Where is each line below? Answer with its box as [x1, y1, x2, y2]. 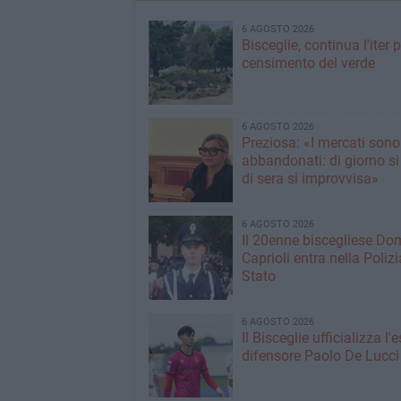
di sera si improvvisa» [241, 170, 379, 187]
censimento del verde [241, 55, 375, 72]
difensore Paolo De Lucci [241, 347, 399, 364]
